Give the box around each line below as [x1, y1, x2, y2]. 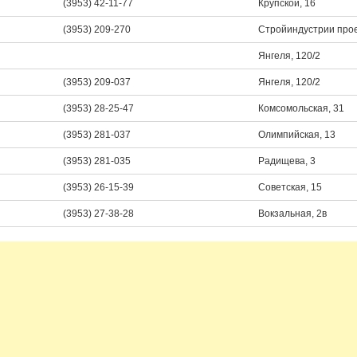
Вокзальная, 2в [258, 208, 327, 219]
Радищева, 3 [258, 155, 316, 167]
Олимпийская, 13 [258, 129, 335, 140]
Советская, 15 [258, 182, 322, 193]
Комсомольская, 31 [258, 103, 344, 114]
